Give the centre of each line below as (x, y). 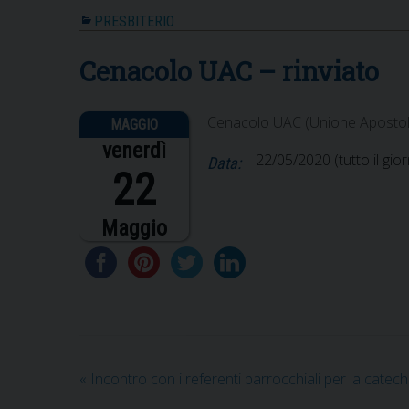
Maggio (134, 228)
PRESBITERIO (134, 21)
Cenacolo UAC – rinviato (229, 71)
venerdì (134, 150)
